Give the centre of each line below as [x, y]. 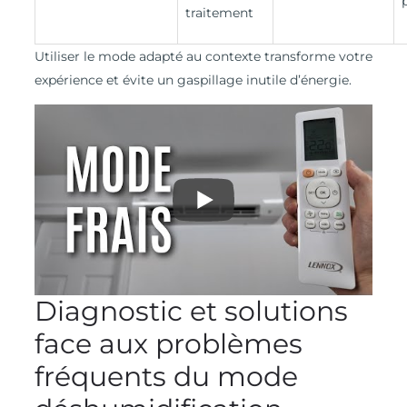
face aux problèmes [168, 343]
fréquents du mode [166, 376]
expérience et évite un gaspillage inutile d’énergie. [193, 79]
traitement [219, 12]
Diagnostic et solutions [191, 311]
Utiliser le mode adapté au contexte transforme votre [203, 56]
